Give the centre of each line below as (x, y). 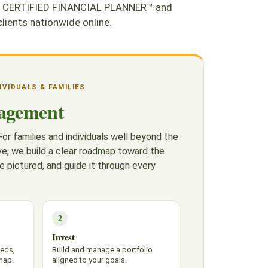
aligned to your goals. (89, 260)
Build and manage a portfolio (102, 250)
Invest (64, 237)
